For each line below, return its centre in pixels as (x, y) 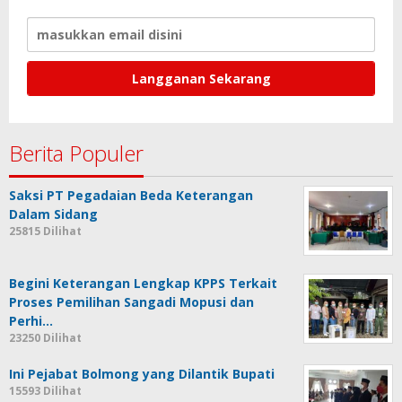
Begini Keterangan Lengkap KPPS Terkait (143, 283)
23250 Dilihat (45, 337)
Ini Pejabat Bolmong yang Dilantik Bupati (142, 373)
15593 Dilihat (45, 390)
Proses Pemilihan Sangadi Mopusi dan (131, 301)
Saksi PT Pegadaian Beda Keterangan (131, 195)
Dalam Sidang (53, 214)
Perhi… (31, 320)
